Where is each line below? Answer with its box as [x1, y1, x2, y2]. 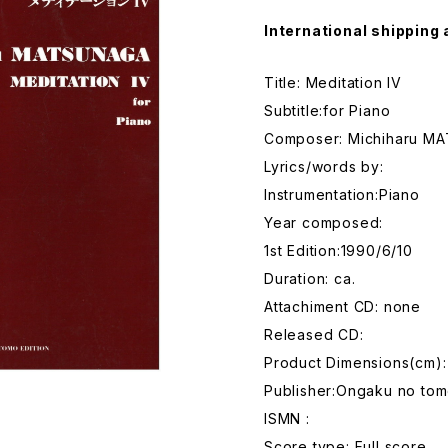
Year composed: [264, 214, 384, 231]
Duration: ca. [264, 270, 356, 287]
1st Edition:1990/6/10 [264, 242, 413, 259]
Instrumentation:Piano [264, 186, 420, 203]
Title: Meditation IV [264, 74, 402, 91]
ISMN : [264, 410, 310, 427]
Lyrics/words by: [264, 158, 384, 175]
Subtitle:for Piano [264, 102, 391, 119]
